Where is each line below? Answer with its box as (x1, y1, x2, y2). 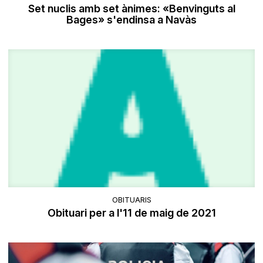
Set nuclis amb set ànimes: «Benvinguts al (28, 2, 235, 15)
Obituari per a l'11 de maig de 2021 (47, 206, 216, 219)
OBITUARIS (112, 194, 151, 204)
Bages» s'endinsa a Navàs (66, 14, 197, 26)
